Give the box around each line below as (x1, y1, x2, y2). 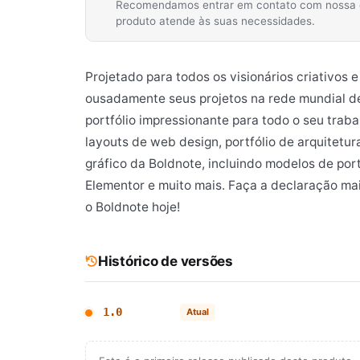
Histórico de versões (98, 253, 233, 270)
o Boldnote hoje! (85, 199, 180, 215)
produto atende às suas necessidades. (116, 14, 315, 28)
